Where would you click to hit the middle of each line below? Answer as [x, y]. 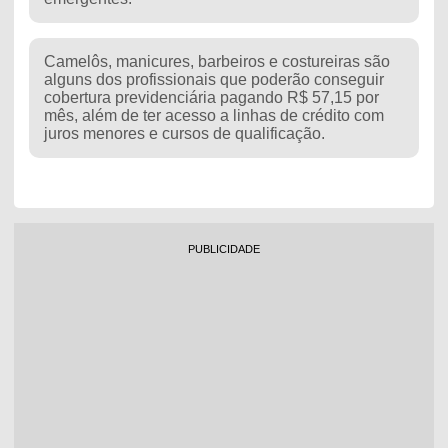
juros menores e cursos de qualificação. [184, 133]
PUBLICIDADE [224, 248]
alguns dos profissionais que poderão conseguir [213, 79]
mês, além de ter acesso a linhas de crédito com [213, 115]
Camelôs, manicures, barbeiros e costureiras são [216, 61]
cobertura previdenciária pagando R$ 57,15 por [211, 97]
